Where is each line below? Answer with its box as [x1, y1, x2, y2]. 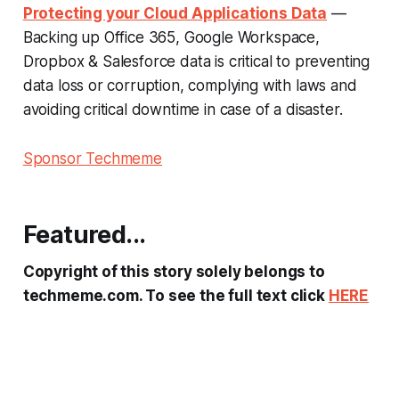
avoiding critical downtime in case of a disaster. [22, 100, 343, 118]
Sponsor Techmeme [22, 149, 162, 167]
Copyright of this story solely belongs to [22, 262, 325, 281]
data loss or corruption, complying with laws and [22, 76, 357, 94]
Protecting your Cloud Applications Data [22, 4, 328, 22]
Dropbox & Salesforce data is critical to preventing [22, 52, 370, 70]
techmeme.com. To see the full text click [22, 286, 329, 305]
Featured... [22, 219, 146, 249]
